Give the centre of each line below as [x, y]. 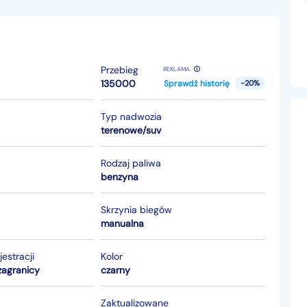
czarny [115, 270]
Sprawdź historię [196, 83]
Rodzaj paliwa [131, 163]
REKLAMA [176, 69]
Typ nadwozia [131, 116]
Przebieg [119, 70]
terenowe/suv [131, 130]
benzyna [119, 176]
